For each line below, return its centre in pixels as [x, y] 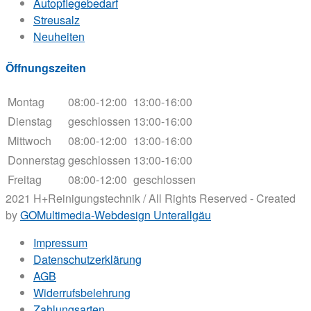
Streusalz [57, 20]
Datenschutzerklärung [87, 259]
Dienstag [30, 121]
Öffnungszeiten [46, 68]
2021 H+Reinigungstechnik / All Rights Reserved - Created [151, 198]
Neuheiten [59, 37]
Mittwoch [30, 140]
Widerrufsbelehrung [82, 292]
